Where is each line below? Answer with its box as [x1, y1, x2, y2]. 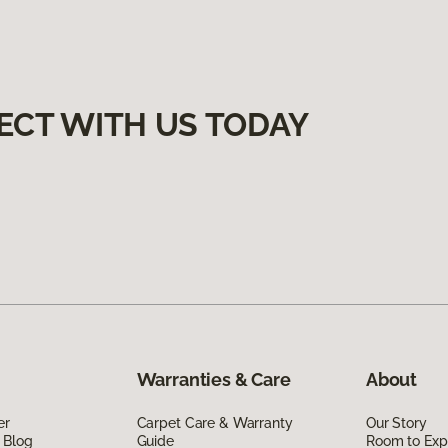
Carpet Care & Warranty [136, 414, 293, 431]
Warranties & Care [136, 368, 291, 390]
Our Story [365, 414, 427, 431]
